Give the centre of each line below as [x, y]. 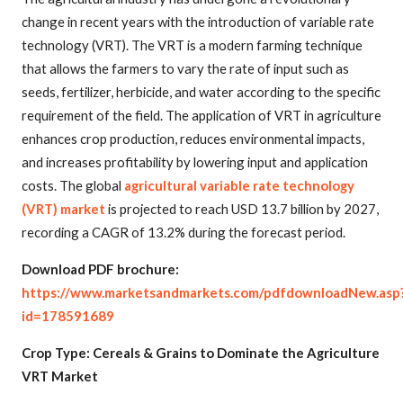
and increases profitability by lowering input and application [195, 162]
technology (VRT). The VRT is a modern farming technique [192, 45]
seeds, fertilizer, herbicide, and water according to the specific [201, 92]
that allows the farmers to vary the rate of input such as [185, 68]
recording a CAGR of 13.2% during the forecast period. [184, 232]
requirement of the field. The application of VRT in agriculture [201, 115]
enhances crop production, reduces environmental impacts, [193, 139]
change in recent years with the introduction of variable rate [198, 22]
